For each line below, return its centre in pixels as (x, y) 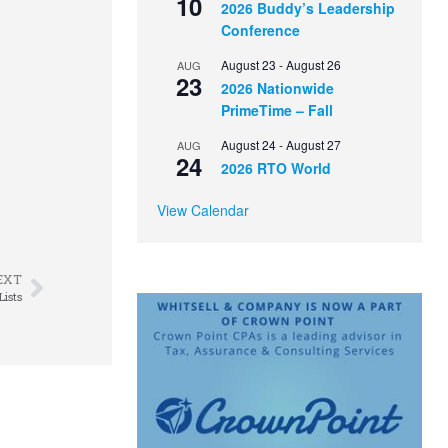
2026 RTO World (276, 168)
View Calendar (203, 210)
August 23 (249, 65)
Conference (261, 30)
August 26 (314, 65)
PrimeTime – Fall (277, 110)
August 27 (314, 145)
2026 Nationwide (278, 88)
